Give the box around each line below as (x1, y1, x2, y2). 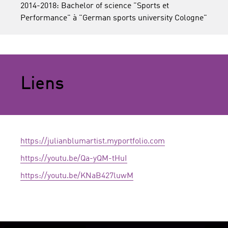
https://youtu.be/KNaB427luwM (20, 172, 133, 180)
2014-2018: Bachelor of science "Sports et (20, 2, 169, 10)
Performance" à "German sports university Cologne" (20, 14, 207, 22)
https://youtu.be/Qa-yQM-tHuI (20, 155, 127, 163)
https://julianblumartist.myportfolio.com (20, 137, 165, 146)
